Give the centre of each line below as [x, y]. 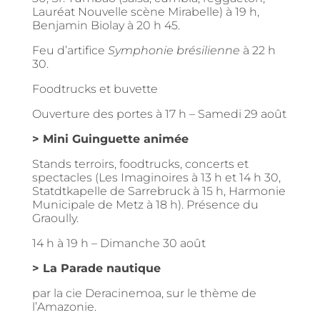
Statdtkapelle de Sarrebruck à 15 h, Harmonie [159, 191]
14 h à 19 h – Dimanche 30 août [120, 243]
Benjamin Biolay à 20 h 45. [106, 25]
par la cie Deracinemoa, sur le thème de [144, 293]
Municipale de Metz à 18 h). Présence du [145, 204]
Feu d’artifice [70, 50]
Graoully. [55, 218]
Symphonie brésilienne [174, 50]
